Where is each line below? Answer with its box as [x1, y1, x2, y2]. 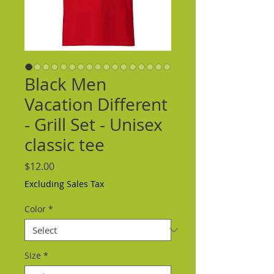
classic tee [24, 133, 105, 156]
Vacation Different [24, 93, 168, 116]
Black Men [24, 73, 106, 95]
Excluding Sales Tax [24, 178, 104, 190]
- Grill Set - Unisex [24, 113, 163, 136]
